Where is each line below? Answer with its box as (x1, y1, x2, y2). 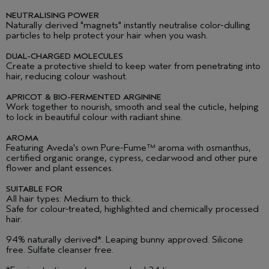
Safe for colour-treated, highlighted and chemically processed (6, 204, 259, 215)
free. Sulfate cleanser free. (6, 244, 113, 256)
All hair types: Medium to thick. (6, 193, 133, 205)
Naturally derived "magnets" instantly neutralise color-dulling (6, 20, 250, 31)
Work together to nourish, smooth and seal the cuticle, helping (6, 101, 259, 113)
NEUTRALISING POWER (6, 10, 99, 21)
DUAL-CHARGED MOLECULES (6, 51, 123, 62)
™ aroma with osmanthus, (147, 142, 251, 154)
